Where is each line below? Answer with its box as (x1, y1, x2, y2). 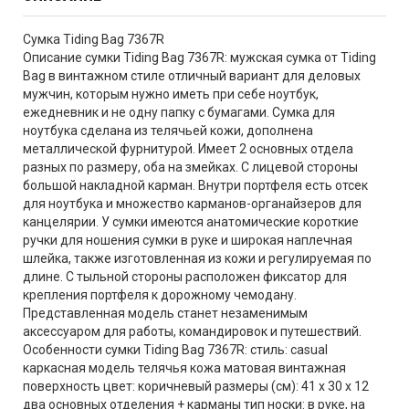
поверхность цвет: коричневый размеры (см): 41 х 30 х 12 (23, 379, 369, 394)
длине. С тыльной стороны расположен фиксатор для (23, 269, 347, 285)
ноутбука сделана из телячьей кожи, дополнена (23, 123, 313, 139)
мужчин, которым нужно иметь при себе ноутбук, (23, 87, 319, 102)
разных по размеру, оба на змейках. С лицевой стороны (23, 160, 358, 175)
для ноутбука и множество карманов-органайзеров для (23, 196, 362, 212)
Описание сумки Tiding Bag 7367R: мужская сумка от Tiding (23, 50, 376, 66)
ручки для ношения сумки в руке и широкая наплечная (23, 233, 352, 248)
